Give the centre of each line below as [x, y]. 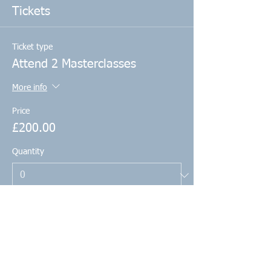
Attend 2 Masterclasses [74, 64]
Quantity [28, 152]
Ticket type [32, 47]
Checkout [97, 252]
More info [30, 88]
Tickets [31, 11]
